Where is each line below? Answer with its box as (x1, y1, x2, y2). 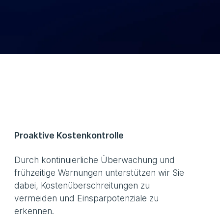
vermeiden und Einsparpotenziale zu (14, 193, 159, 204)
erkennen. (14, 206, 55, 217)
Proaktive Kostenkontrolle (14, 130, 124, 141)
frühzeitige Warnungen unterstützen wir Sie (14, 167, 185, 178)
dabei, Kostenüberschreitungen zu (14, 180, 150, 191)
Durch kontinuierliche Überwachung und (14, 155, 175, 165)
